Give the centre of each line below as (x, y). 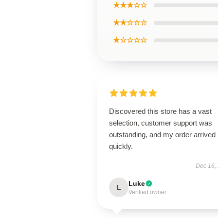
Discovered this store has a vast (160, 111)
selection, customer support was (161, 123)
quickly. (121, 146)
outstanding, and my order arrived (162, 135)
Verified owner (147, 192)
